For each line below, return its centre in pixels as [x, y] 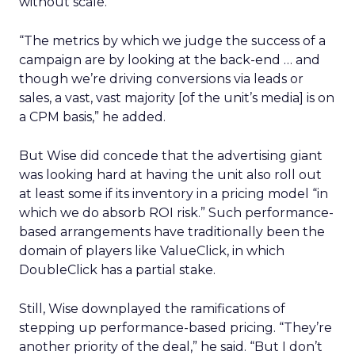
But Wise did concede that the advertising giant [171, 156]
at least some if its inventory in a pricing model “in [174, 194]
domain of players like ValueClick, [126, 251]
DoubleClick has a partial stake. [117, 270]
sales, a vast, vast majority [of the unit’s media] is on [177, 98]
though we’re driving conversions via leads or [161, 79]
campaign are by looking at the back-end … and [170, 60]
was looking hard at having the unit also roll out [170, 175]
